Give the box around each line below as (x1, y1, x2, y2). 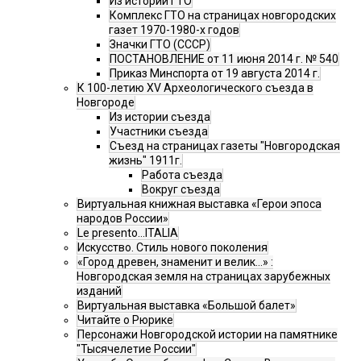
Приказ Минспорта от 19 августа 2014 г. (110, 67, 320, 81)
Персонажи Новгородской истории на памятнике (77, 328, 338, 342)
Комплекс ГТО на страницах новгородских (110, 9, 336, 23)
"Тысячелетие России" (77, 342, 196, 356)
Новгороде (77, 96, 135, 110)
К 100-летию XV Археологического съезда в (77, 81, 313, 95)
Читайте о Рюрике (77, 313, 173, 327)
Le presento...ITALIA (77, 226, 178, 240)
